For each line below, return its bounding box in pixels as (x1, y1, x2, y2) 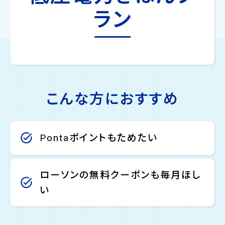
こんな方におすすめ (46, 90, 179, 107)
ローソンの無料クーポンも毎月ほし (39, 169, 201, 181)
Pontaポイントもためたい (39, 132, 158, 144)
